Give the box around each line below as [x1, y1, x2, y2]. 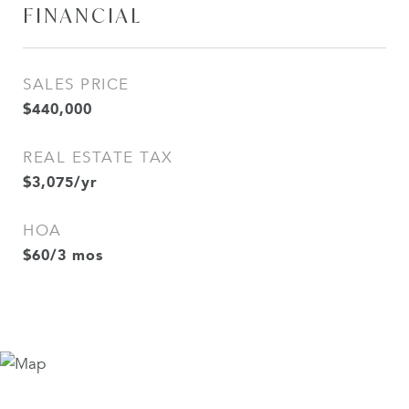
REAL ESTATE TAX [23, 148, 173, 167]
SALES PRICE [23, 75, 130, 94]
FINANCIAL [23, 3, 142, 28]
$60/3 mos [23, 243, 103, 267]
